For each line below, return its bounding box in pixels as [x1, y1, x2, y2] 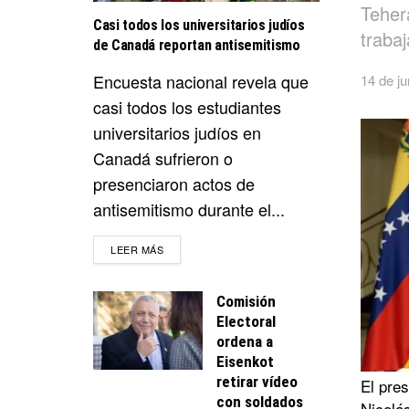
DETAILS [163, 240, 207, 256]
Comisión [216, 291, 276, 310]
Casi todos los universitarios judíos [93, 16, 305, 34]
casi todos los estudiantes [93, 94, 281, 119]
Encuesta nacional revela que [93, 68, 309, 93]
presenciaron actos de [93, 171, 255, 195]
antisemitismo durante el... [93, 196, 285, 221]
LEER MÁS [110, 241, 164, 257]
